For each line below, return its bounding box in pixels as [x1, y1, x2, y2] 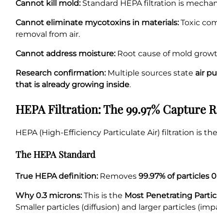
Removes [98, 171, 139, 181]
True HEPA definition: [15, 171, 98, 181]
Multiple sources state [106, 68, 195, 77]
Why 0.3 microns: [15, 190, 82, 200]
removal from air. [15, 29, 80, 39]
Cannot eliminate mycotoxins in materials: [15, 17, 179, 27]
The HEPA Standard [15, 148, 95, 161]
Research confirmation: [15, 68, 106, 77]
